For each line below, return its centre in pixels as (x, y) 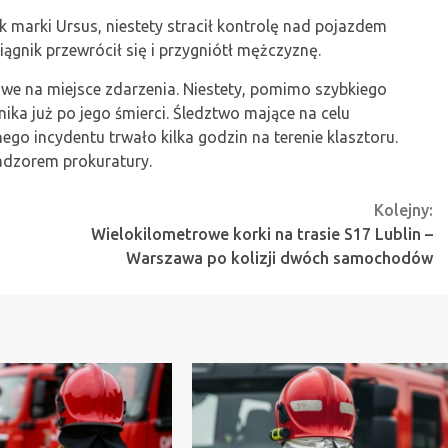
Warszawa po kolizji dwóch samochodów (279, 257)
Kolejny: (403, 209)
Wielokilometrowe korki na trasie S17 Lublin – (262, 233)
